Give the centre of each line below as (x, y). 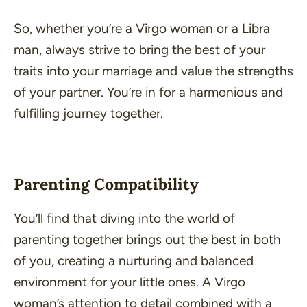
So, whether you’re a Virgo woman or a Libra (142, 28)
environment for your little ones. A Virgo (130, 282)
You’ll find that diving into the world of (124, 218)
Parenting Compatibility (106, 184)
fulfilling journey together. (88, 113)
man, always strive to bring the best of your (139, 49)
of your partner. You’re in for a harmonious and (148, 92)
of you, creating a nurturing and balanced (134, 260)
